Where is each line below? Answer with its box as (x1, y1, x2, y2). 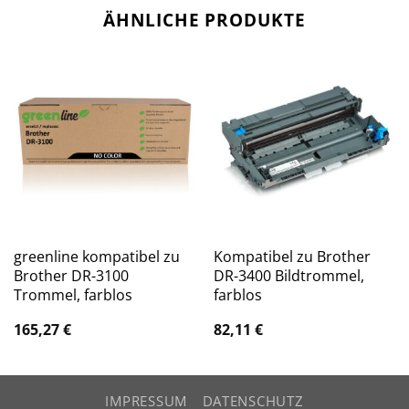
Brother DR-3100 (13, 266, 129, 287)
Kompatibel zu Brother (213, 246, 371, 267)
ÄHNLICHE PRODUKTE (102, 6, 307, 32)
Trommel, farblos (13, 285, 132, 306)
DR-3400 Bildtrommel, (213, 266, 364, 287)
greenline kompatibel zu (13, 246, 180, 267)
